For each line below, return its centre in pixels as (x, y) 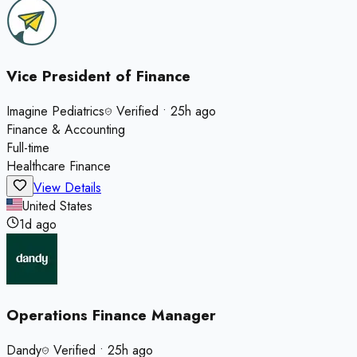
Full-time (28, 148)
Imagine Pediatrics (55, 112)
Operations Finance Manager (111, 315)
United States (57, 206)
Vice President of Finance (98, 76)
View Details (67, 188)
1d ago (38, 225)
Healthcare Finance (59, 167)
